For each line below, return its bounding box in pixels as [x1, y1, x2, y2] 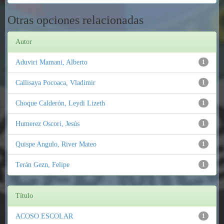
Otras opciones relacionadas [7, 13, 143, 26]
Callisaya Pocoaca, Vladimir [15, 79, 95, 86]
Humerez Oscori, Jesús [15, 120, 79, 127]
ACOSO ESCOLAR [15, 212, 73, 220]
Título [15, 192, 33, 199]
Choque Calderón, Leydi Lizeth [15, 99, 105, 107]
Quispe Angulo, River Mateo [15, 140, 96, 148]
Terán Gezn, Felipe [15, 161, 69, 168]
